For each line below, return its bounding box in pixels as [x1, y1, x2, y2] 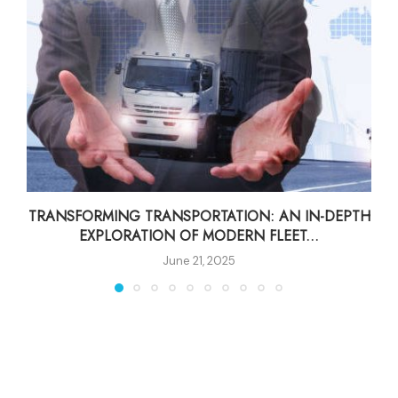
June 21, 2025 [163, 252, 235, 268]
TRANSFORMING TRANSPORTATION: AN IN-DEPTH [28, 205, 370, 227]
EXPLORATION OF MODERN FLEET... [79, 225, 319, 246]
